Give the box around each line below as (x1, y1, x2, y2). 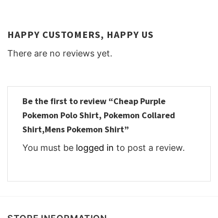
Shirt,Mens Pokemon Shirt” (22, 124, 131, 135)
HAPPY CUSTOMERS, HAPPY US (7, 28, 154, 40)
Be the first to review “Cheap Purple (22, 95, 165, 107)
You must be (22, 143, 76, 153)
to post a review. (114, 143, 185, 153)
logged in (76, 143, 114, 153)
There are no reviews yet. (7, 48, 112, 58)
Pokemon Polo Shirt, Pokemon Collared (22, 109, 175, 121)
